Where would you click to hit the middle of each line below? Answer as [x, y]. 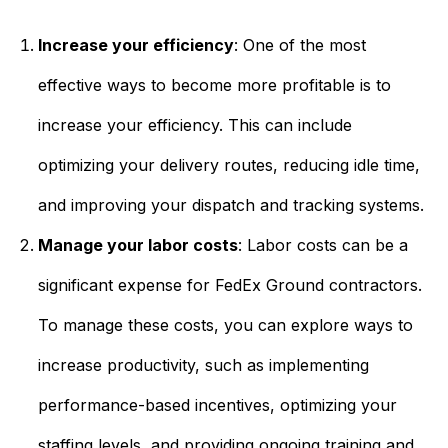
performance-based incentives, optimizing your [217, 405]
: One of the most [299, 45]
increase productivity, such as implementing [203, 365]
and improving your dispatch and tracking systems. [230, 205]
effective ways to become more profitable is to [214, 85]
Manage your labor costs [137, 245]
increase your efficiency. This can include [194, 125]
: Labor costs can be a [322, 245]
